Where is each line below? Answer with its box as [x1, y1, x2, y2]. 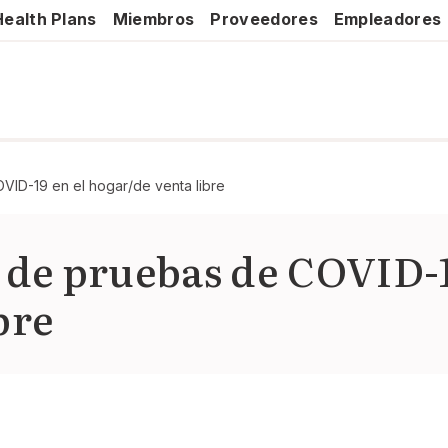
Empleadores [333, 9, 442, 29]
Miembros [112, 9, 195, 29]
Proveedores [210, 9, 318, 29]
